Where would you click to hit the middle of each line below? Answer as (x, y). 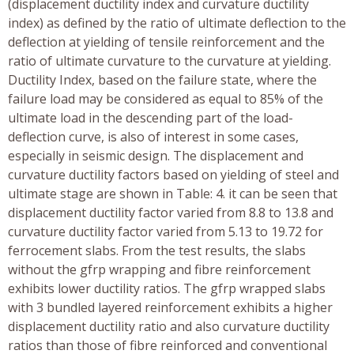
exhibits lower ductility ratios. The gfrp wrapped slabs (167, 289)
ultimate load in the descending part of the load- (151, 118)
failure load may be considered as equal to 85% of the (166, 99)
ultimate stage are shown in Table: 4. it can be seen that (173, 194)
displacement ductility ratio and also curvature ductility (169, 327)
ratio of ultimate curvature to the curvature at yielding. (169, 61)
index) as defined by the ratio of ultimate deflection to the (177, 23)
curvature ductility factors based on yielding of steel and (173, 175)
